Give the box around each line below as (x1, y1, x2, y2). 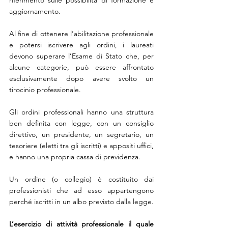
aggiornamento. (9, 6, 61, 16)
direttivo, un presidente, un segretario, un (9, 129, 154, 139)
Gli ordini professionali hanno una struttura (9, 107, 154, 117)
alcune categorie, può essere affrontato (9, 62, 154, 72)
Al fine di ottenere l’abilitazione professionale (9, 28, 154, 38)
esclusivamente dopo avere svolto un (9, 73, 154, 83)
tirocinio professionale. (9, 84, 81, 94)
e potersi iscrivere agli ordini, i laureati (9, 40, 154, 49)
